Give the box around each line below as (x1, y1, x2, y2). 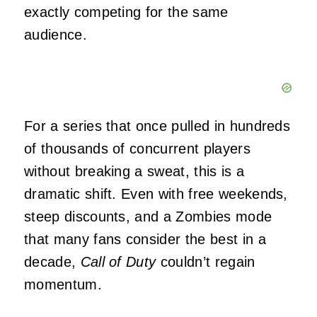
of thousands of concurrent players (24, 141, 250, 157)
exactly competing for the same (24, 4, 229, 21)
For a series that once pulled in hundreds (24, 118, 291, 134)
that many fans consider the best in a (24, 231, 266, 248)
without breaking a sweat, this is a (24, 163, 245, 180)
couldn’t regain (156, 254, 255, 270)
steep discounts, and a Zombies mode (24, 209, 272, 225)
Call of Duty (80, 254, 156, 270)
